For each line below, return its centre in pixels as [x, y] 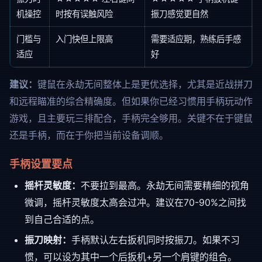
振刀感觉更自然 [180, 14]
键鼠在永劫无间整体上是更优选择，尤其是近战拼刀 [145, 84]
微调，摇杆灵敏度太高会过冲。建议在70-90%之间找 [135, 202]
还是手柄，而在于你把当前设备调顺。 [89, 135]
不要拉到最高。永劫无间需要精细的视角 [165, 185]
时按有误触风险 [84, 14]
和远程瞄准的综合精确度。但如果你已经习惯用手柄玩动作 [131, 101]
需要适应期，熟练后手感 [196, 39]
